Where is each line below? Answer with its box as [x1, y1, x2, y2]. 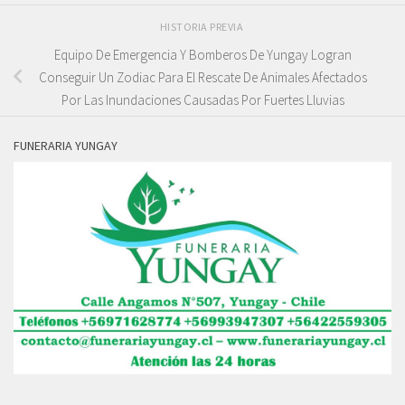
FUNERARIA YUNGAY [14, 137, 118, 154]
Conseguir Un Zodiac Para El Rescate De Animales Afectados [38, 68, 367, 86]
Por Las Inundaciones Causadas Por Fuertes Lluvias [61, 90, 344, 108]
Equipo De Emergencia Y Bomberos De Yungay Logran [53, 45, 352, 63]
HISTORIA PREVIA [159, 20, 246, 34]
